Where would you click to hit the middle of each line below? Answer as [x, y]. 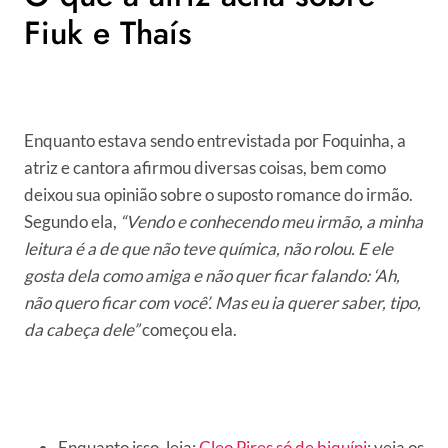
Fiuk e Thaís [108, 33]
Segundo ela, [72, 222]
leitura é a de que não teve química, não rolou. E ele [208, 249]
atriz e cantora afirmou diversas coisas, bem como [205, 168]
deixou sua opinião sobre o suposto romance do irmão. [218, 195]
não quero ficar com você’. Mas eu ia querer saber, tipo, [222, 303]
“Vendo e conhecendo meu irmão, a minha [271, 222]
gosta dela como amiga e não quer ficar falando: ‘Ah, [212, 276]
